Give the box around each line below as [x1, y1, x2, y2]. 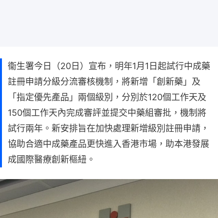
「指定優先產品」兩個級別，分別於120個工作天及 [8, 91, 206, 102]
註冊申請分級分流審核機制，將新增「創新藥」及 [8, 76, 200, 87]
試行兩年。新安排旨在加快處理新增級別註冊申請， [8, 123, 209, 133]
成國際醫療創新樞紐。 [8, 154, 95, 164]
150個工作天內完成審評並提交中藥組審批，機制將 [8, 107, 206, 118]
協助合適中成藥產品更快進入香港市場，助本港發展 [8, 138, 209, 149]
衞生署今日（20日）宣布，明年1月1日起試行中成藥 [8, 60, 210, 71]
